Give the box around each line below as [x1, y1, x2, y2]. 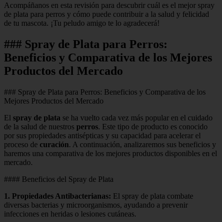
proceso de [4, 140, 40, 149]
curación [40, 140, 69, 149]
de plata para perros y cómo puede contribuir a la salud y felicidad [4, 9, 209, 18]
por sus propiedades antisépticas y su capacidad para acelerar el [4, 131, 201, 140]
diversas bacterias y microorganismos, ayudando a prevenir [4, 200, 188, 209]
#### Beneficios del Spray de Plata [4, 174, 113, 183]
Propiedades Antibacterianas [12, 191, 109, 200]
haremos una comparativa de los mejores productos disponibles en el [4, 149, 217, 158]
